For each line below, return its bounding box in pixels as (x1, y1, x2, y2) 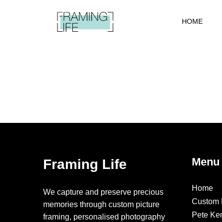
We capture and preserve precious (43, 188, 164, 196)
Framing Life (43, 157, 127, 172)
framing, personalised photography (43, 213, 165, 221)
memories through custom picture (43, 200, 160, 209)
